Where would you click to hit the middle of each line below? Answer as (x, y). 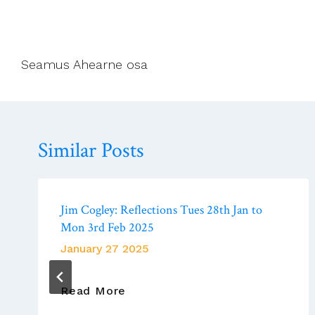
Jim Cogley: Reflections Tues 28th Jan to (161, 210)
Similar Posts (91, 150)
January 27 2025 (105, 248)
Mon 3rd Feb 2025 (107, 227)
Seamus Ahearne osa (84, 64)
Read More (94, 290)
